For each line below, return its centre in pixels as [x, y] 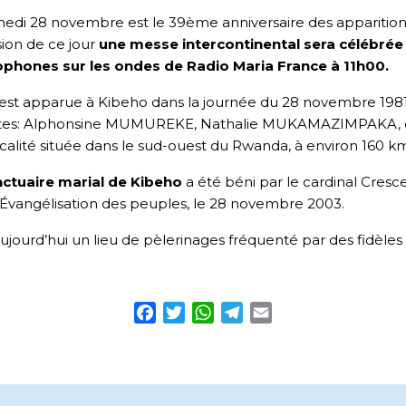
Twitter [211, 313]
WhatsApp [252, 313]
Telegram [278, 313]
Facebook [192, 313]
